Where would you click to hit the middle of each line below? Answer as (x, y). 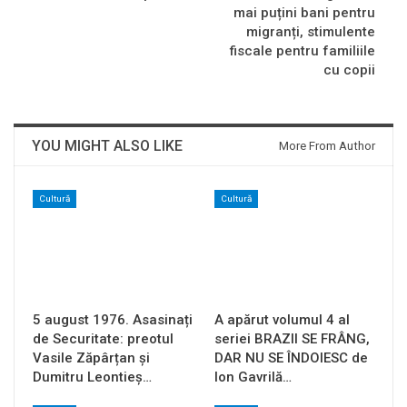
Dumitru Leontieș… (92, 377)
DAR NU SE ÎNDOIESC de (291, 357)
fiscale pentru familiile (303, 50)
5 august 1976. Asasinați (113, 319)
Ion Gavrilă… (253, 377)
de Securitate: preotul (103, 338)
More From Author (327, 145)
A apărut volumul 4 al (282, 319)
